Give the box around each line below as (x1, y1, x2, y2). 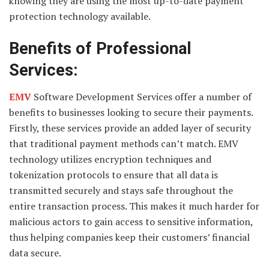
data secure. (9, 246, 61, 260)
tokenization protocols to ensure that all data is (9, 168, 218, 182)
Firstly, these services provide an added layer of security (9, 121, 251, 135)
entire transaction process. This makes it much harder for (9, 199, 259, 213)
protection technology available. (9, 10, 151, 23)
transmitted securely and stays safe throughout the (9, 184, 233, 198)
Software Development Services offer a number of (34, 90, 252, 104)
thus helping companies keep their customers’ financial (9, 231, 250, 244)
